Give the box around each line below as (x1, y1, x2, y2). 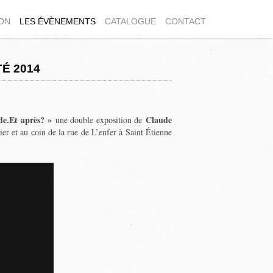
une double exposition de (52, 114, 146, 126)
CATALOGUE (105, 16, 156, 26)
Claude (145, 113, 172, 126)
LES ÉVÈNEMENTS (19, 16, 96, 26)
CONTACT (165, 16, 206, 26)
